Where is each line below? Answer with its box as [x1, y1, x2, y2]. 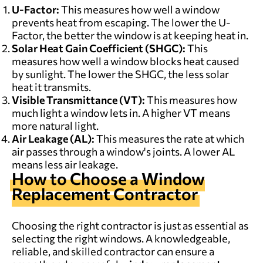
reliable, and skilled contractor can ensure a [12, 244, 214, 258]
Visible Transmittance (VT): [12, 93, 145, 106]
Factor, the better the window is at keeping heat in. [12, 28, 248, 42]
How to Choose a [12, 168, 139, 188]
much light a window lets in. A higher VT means [12, 106, 230, 119]
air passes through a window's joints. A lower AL [12, 144, 235, 158]
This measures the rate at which [95, 131, 244, 145]
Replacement [12, 183, 110, 204]
